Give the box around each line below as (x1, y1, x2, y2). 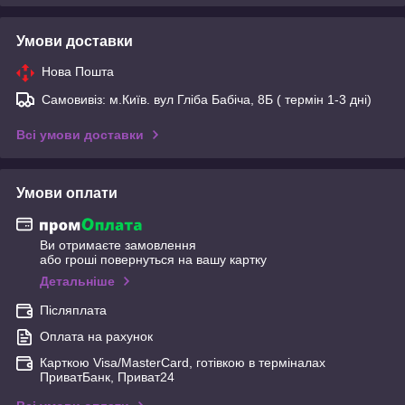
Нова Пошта (42, 63, 114, 79)
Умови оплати (16, 184, 118, 201)
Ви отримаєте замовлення (40, 238, 196, 253)
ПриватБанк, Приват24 (40, 370, 174, 385)
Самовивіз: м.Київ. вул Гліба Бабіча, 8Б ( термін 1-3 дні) (42, 91, 372, 107)
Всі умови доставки (16, 127, 144, 142)
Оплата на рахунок (40, 329, 153, 344)
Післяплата (40, 303, 107, 318)
